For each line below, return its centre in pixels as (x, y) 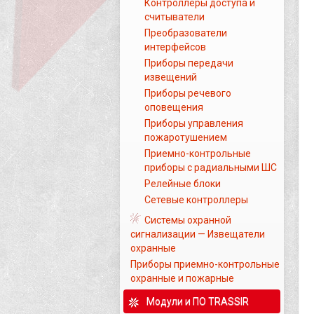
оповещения (174, 107)
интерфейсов (175, 47)
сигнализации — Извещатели (198, 234)
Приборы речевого (188, 93)
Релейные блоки (183, 184)
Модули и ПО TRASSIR (198, 301)
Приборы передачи (189, 63)
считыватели (175, 17)
